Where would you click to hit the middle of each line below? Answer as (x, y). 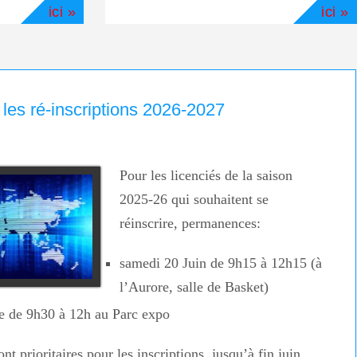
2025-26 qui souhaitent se (194, 200)
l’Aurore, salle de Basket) (194, 287)
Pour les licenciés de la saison (206, 176)
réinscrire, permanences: (190, 224)
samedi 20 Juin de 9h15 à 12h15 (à (220, 263)
